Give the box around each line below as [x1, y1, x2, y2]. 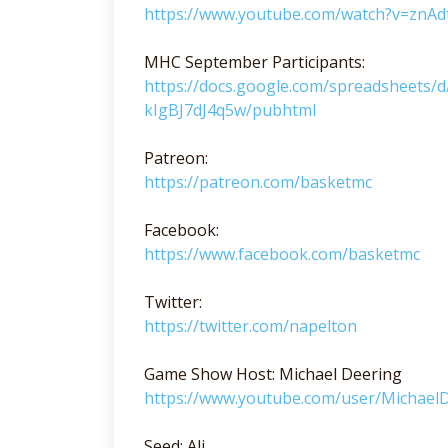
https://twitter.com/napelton [144, 314, 357, 337]
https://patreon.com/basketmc [144, 170, 372, 193]
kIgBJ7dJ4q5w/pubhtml [144, 98, 316, 121]
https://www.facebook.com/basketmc [144, 242, 420, 265]
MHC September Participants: [144, 50, 365, 73]
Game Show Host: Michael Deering [144, 362, 402, 385]
